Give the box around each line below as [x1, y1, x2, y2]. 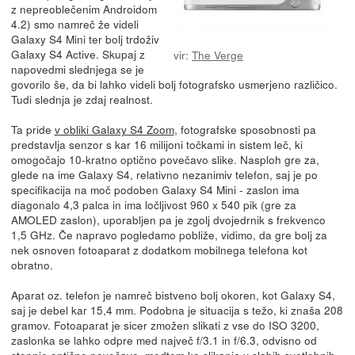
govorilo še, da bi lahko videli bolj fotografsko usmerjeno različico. [10, 75, 338, 92]
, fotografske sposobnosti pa [174, 120, 316, 137]
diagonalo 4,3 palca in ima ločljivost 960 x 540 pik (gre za [10, 196, 296, 212]
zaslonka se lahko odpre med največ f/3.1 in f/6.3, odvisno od [10, 331, 317, 348]
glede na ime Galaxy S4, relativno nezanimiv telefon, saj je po [10, 166, 318, 182]
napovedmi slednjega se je [10, 60, 144, 77]
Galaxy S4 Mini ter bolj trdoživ [10, 30, 159, 47]
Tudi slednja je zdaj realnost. [10, 90, 153, 107]
